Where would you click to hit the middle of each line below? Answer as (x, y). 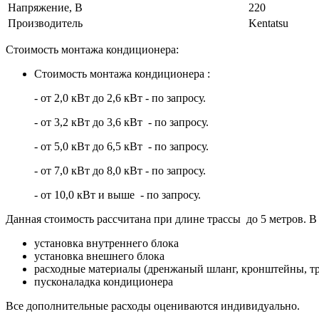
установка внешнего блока (99, 256)
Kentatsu (268, 23)
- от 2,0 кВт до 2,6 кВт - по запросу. (120, 98)
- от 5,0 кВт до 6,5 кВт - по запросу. (121, 147)
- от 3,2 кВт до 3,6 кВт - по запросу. (121, 122)
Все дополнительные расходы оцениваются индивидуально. (153, 306)
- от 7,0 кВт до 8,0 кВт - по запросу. (120, 171)
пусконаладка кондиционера (104, 282)
